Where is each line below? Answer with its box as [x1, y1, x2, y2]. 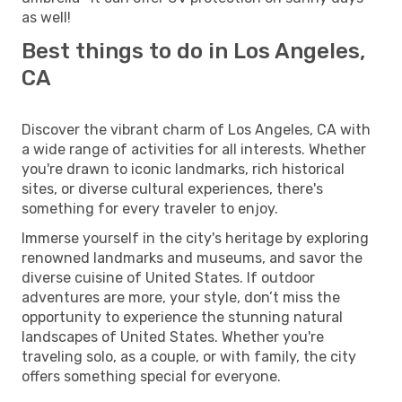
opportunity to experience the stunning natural [22, 308, 343, 326]
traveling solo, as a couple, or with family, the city [22, 347, 356, 365]
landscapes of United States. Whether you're [22, 328, 324, 345]
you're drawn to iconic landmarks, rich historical [22, 160, 345, 178]
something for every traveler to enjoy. [22, 199, 278, 217]
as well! [22, 8, 71, 26]
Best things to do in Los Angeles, [22, 38, 365, 64]
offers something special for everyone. [22, 367, 281, 385]
